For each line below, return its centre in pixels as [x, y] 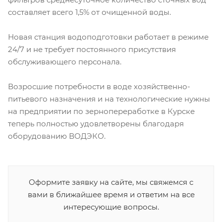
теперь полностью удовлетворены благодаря [96, 124]
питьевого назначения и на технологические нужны [109, 99]
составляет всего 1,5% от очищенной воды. [89, 12]
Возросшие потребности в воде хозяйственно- [99, 87]
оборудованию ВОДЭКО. [57, 136]
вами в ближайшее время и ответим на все [111, 195]
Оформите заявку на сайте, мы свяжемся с [111, 182]
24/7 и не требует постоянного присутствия [92, 50]
